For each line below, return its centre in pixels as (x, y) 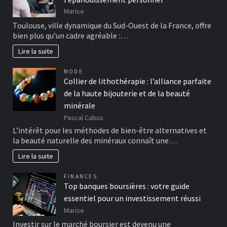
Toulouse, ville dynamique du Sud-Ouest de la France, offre (112, 25)
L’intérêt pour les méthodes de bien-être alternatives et (110, 130)
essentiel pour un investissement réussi (132, 198)
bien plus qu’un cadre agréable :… (70, 35)
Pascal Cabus (84, 117)
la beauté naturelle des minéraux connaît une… (95, 140)
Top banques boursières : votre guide (127, 186)
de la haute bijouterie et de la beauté (127, 93)
